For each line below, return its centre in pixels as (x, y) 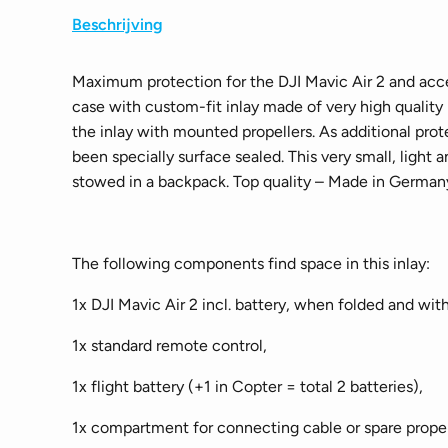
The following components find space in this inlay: (251, 263)
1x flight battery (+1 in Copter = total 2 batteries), (247, 386)
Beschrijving (117, 24)
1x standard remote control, (169, 345)
